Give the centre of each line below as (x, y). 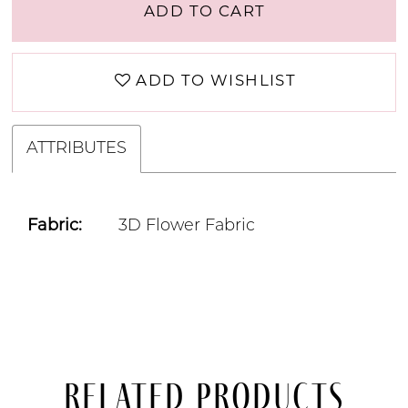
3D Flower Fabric (187, 227)
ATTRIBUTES (77, 149)
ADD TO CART (205, 12)
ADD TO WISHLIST (216, 82)
